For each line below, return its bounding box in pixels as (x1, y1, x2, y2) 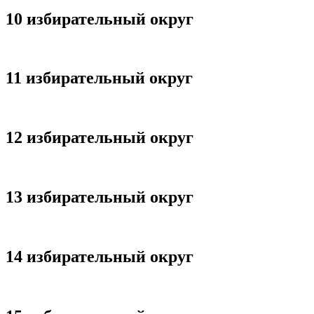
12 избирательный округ (6, 128, 193, 147)
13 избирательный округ (6, 187, 193, 206)
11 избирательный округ (6, 69, 193, 88)
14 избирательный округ (6, 247, 193, 266)
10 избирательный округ (6, 9, 193, 28)
